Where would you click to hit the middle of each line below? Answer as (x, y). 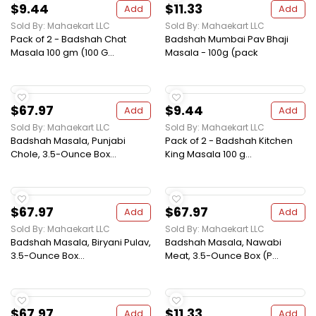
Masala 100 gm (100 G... (62, 53)
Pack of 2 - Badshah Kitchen (229, 141)
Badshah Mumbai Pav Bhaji (227, 39)
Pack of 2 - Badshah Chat (68, 39)
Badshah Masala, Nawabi (223, 243)
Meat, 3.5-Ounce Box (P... (222, 256)
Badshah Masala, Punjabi (68, 141)
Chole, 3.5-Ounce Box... (63, 154)
